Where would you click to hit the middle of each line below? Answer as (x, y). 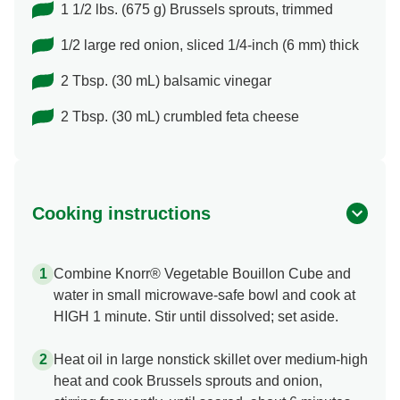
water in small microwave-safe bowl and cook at (204, 296)
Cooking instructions (121, 214)
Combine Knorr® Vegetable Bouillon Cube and (202, 274)
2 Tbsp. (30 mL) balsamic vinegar (166, 81)
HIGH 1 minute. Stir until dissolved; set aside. (196, 317)
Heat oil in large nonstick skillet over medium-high (211, 360)
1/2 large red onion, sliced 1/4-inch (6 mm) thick (210, 46)
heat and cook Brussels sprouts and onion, (188, 381)
